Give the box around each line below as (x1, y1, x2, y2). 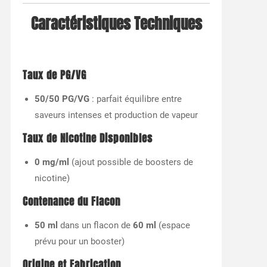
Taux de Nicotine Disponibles (22, 131, 153, 147)
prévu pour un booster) (34, 236, 125, 247)
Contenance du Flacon (22, 194, 120, 210)
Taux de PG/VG (22, 68, 86, 83)
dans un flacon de (57, 220, 133, 231)
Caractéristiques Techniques (30, 13, 202, 35)
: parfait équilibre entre (89, 94, 182, 105)
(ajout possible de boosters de (69, 157, 193, 168)
